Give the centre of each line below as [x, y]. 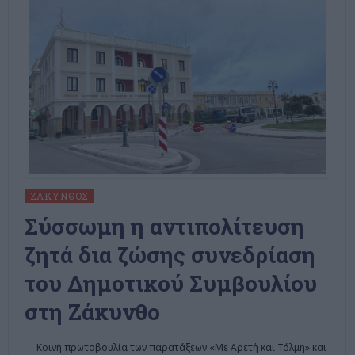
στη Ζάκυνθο [92, 311]
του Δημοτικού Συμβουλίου [170, 283]
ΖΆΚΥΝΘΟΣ [59, 195]
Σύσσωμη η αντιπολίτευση [164, 226]
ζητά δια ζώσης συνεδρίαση [170, 254]
